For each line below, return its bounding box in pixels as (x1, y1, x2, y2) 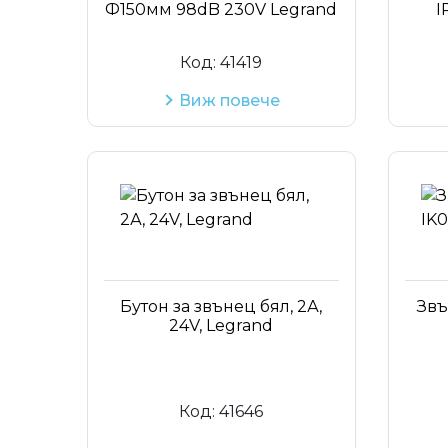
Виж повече (178, 90, 280, 110)
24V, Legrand (169, 315, 274, 335)
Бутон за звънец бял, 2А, (120, 296, 323, 316)
